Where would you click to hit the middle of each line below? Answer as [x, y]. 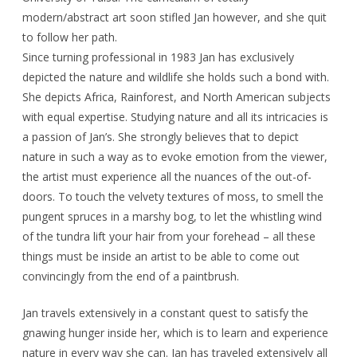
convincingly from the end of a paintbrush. [131, 276]
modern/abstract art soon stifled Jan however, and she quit [175, 17]
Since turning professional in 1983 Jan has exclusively [158, 57]
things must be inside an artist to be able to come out [161, 256]
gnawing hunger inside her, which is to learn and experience [175, 333]
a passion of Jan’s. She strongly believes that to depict [161, 137]
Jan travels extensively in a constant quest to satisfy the [165, 313]
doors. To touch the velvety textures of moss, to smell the [173, 196]
